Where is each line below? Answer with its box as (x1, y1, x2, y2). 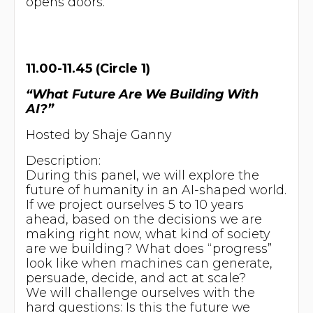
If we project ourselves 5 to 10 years (25, 196, 244, 212)
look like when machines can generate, (25, 255, 272, 270)
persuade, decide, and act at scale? (25, 270, 246, 285)
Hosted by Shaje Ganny (25, 126, 171, 142)
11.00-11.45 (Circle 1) (25, 61, 150, 76)
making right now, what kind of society (25, 226, 270, 241)
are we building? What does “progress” (25, 240, 272, 256)
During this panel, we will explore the (25, 167, 259, 182)
